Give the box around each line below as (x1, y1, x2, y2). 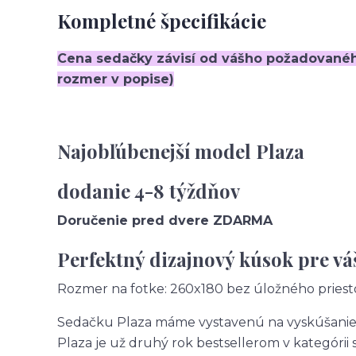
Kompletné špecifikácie (57, 7, 266, 33)
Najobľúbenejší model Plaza (57, 137, 304, 164)
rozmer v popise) (57, 71, 174, 87)
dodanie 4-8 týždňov (57, 177, 240, 203)
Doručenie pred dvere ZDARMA (57, 212, 273, 228)
